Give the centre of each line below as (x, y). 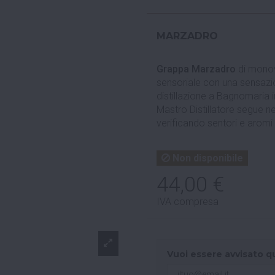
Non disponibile (207, 158)
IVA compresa (188, 201)
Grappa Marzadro (196, 69)
